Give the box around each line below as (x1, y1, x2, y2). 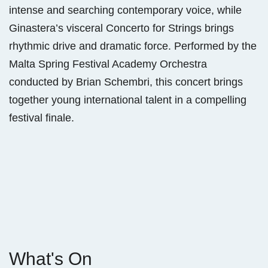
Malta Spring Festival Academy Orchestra (9, 58, 207, 71)
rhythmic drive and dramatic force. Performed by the (9, 40, 257, 53)
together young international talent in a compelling (9, 94, 246, 106)
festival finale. (9, 112, 74, 124)
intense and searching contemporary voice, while (9, 4, 242, 17)
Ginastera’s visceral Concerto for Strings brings (9, 22, 234, 35)
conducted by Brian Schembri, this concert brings (9, 76, 243, 89)
